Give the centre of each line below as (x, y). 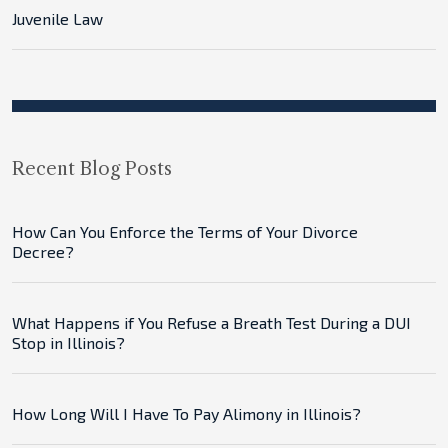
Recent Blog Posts (92, 169)
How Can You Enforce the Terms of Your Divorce (185, 231)
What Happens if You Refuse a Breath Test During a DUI (211, 322)
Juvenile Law (57, 18)
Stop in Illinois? (68, 342)
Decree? (43, 251)
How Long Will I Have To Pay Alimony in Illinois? (186, 413)
